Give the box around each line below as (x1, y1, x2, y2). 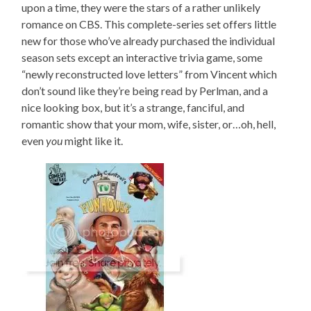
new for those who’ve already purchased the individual (22, 34, 276, 48)
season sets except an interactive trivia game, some (22, 51, 263, 65)
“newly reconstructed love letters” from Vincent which (22, 67, 278, 81)
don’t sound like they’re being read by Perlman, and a (22, 84, 269, 98)
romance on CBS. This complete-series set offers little (22, 17, 277, 31)
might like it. (62, 134, 124, 148)
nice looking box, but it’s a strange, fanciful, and (22, 101, 245, 115)
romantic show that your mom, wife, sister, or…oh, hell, (22, 117, 276, 131)
